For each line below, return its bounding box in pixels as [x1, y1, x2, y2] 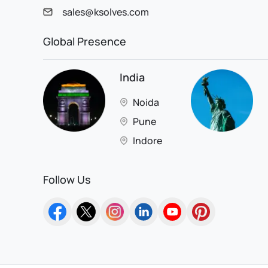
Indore [133, 134, 162, 148]
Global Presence [43, 34, 126, 49]
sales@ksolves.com [62, 5, 149, 19]
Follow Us [43, 172, 91, 187]
